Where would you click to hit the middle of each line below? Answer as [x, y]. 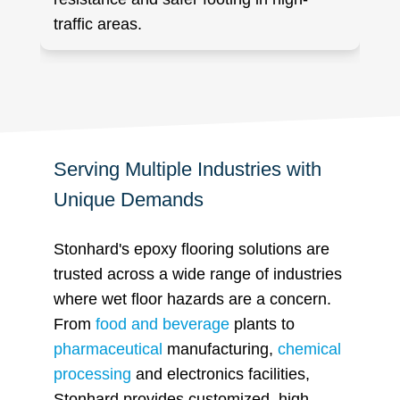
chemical [309, 349]
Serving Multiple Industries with [187, 169]
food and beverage [162, 324]
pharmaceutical [108, 349]
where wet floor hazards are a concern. [192, 299]
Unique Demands [129, 199]
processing [92, 374]
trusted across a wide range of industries [198, 274]
